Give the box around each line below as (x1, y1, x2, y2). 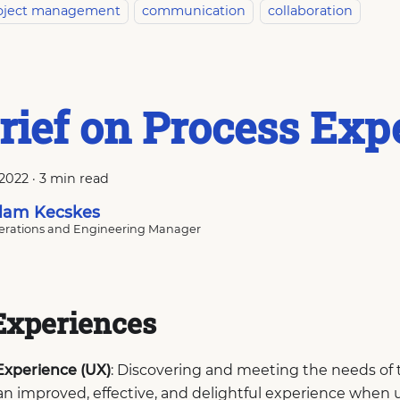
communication (142, 2, 246, 19)
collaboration (267, 2, 353, 19)
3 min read (39, 170, 109, 187)
